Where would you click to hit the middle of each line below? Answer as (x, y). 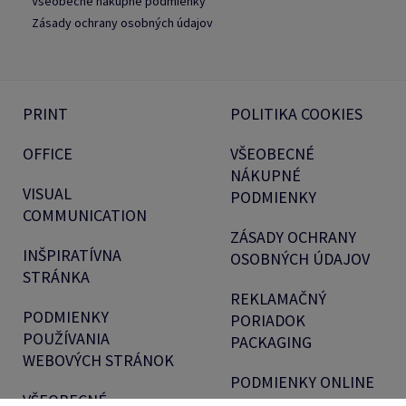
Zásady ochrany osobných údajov (122, 22)
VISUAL (47, 193)
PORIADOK (268, 320)
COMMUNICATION (85, 215)
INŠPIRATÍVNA (72, 255)
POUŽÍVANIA (66, 338)
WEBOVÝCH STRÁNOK (98, 360)
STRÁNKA (56, 276)
